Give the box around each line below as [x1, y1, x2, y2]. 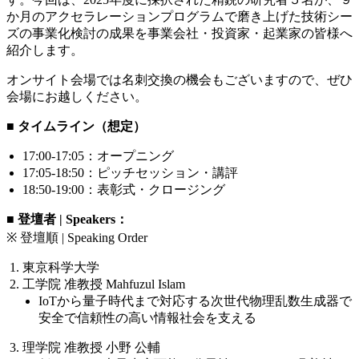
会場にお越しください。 [6, 89, 147, 103]
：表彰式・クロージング [84, 182, 225, 196]
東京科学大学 [22, 260, 99, 274]
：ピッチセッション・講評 [84, 165, 238, 179]
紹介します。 [6, 42, 83, 57]
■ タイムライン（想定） [6, 119, 146, 133]
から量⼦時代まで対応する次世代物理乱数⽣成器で [57, 293, 352, 308]
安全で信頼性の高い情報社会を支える [38, 310, 256, 325]
